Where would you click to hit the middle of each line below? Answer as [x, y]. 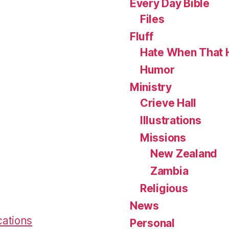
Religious [164, 189]
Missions [163, 138]
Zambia [169, 171]
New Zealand [184, 154]
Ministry [151, 87]
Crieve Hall [168, 103]
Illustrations [171, 121]
